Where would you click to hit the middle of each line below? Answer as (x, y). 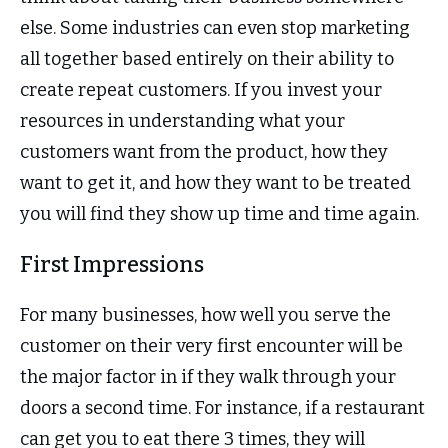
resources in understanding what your (182, 121)
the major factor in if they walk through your (208, 377)
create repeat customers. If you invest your (201, 90)
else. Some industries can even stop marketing (215, 28)
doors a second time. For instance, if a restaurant (222, 408)
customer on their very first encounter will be (211, 346)
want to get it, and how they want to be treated (215, 183)
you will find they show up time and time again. (221, 214)
